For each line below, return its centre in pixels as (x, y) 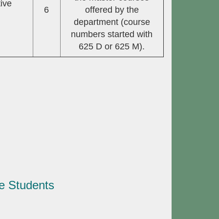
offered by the (112, 10)
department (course (112, 22)
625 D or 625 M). (112, 47)
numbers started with (112, 34)
